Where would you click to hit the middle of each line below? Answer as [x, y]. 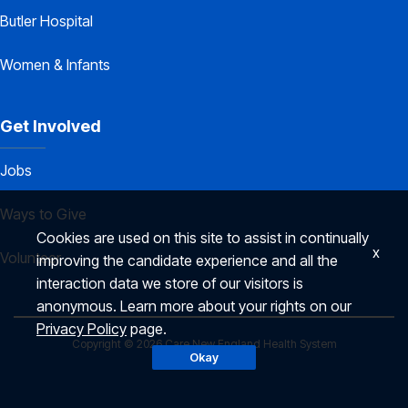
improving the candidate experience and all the [187, 260]
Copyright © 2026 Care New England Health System [204, 344]
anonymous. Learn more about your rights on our [194, 306]
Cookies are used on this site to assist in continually [203, 238]
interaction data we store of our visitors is [170, 283]
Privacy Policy [82, 329]
